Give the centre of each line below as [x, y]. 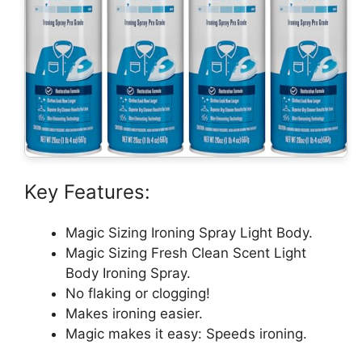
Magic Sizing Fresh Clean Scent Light [186, 253]
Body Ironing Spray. [128, 274]
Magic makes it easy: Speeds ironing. [186, 334]
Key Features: [87, 192]
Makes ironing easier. [134, 314]
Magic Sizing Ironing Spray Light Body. [189, 233]
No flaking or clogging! [138, 294]
